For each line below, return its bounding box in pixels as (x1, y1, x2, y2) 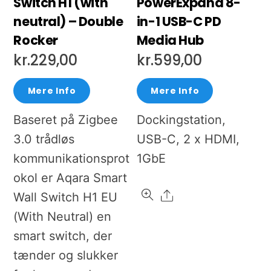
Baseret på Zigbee (13, 113, 119, 128)
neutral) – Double (13, 12, 123, 30)
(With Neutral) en (13, 209, 112, 224)
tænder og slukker (13, 248, 119, 263)
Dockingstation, (136, 113, 226, 128)
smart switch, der (13, 229, 113, 244)
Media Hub (136, 31, 204, 49)
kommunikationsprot (13, 151, 130, 166)
